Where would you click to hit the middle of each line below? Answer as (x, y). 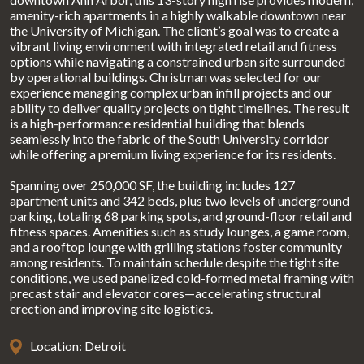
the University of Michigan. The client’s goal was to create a (174, 30)
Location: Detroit (78, 345)
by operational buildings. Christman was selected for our (166, 76)
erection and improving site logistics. (111, 308)
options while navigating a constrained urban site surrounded (178, 61)
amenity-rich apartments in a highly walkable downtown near (178, 15)
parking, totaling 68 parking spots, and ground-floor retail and (181, 215)
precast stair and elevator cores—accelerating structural (165, 292)
